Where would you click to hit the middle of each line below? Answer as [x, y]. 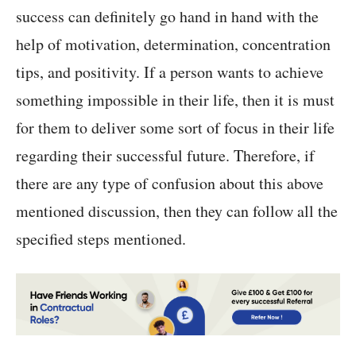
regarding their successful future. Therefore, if [165, 156]
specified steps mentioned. [101, 239]
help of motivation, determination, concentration [173, 44]
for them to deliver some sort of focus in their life [175, 128]
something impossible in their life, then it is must [175, 100]
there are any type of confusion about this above [170, 184]
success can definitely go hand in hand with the [167, 17]
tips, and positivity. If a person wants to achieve [170, 72]
